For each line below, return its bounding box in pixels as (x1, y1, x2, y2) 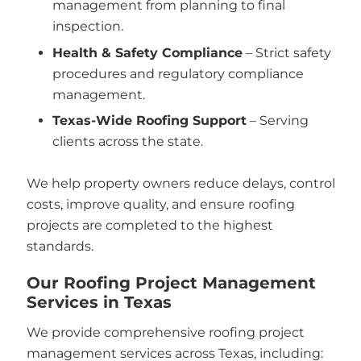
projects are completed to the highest (26, 218, 273, 233)
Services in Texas (26, 292, 172, 312)
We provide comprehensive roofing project (26, 324, 305, 340)
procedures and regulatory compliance (52, 65, 304, 81)
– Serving (247, 113, 309, 128)
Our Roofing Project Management (26, 272, 316, 293)
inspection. (52, 19, 123, 34)
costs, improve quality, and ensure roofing (26, 197, 295, 212)
